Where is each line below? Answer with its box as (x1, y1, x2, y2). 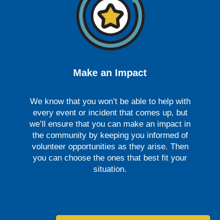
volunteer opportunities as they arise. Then (31, 141, 189, 151)
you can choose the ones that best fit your (33, 153, 187, 163)
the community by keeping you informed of (32, 130, 188, 140)
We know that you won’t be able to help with (29, 96, 191, 106)
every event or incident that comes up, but (32, 108, 188, 117)
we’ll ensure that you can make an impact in (29, 119, 191, 129)
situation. (93, 164, 127, 174)
